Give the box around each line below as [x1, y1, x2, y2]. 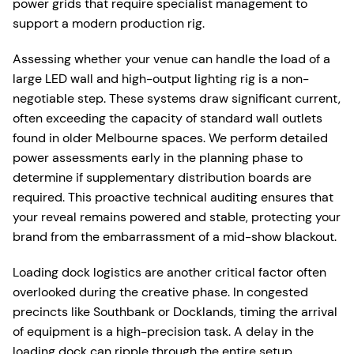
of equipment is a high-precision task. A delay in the [13, 322, 314, 340]
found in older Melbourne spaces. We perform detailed [13, 129, 328, 146]
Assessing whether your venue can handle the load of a [13, 50, 330, 67]
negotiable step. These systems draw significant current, [13, 89, 341, 107]
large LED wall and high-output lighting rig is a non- [13, 70, 309, 87]
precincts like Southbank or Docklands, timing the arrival [13, 303, 337, 320]
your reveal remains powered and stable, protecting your [13, 208, 341, 225]
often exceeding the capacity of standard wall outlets [13, 109, 322, 126]
